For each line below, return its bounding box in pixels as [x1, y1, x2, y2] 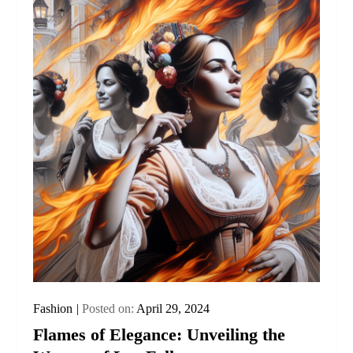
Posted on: [82, 301, 137, 315]
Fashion [33, 301, 73, 315]
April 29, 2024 [136, 301, 210, 315]
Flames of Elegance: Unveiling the [33, 324, 286, 344]
